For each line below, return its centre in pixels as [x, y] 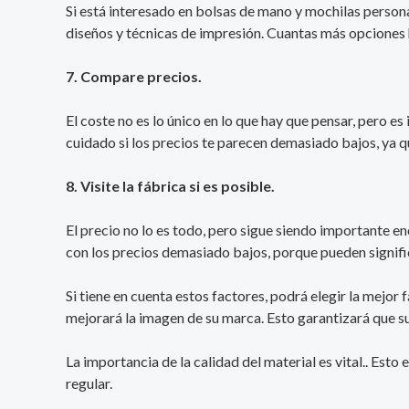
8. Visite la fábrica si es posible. [170, 186]
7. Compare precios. [134, 77]
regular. [89, 383]
